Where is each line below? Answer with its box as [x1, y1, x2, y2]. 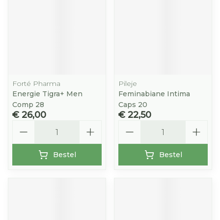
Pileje [118, 79, 137, 88]
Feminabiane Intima [118, 89, 190, 98]
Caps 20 [118, 100, 147, 109]
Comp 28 [12, 100, 44, 109]
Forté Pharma [12, 79, 60, 88]
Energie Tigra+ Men [12, 89, 82, 98]
